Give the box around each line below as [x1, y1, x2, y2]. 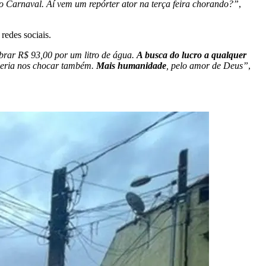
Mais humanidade [96, 60, 166, 71]
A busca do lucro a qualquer [137, 49, 246, 60]
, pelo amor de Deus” [166, 60, 248, 71]
